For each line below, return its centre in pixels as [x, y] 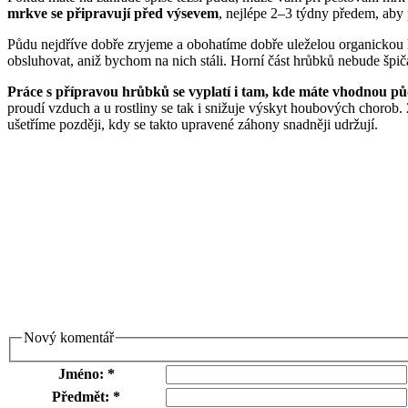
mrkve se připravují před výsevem [113, 14]
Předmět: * [86, 396]
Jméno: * [86, 373]
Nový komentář [69, 338]
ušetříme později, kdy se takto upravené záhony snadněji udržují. [193, 125]
